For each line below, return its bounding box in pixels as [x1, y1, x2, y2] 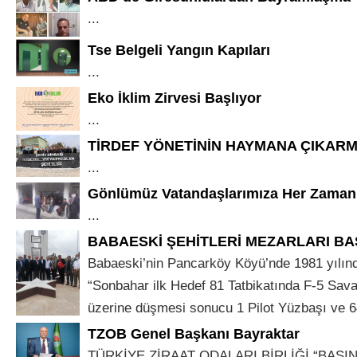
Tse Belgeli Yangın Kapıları [88, 41, 270, 59]
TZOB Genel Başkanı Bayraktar [88, 325, 300, 343]
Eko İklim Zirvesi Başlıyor [88, 89, 261, 107]
